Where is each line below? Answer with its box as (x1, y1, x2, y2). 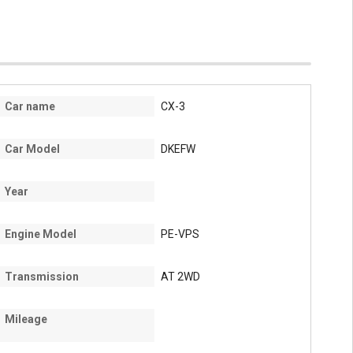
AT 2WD (161, 270, 200, 284)
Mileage (5, 313, 47, 326)
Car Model (5, 143, 60, 156)
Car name (5, 100, 55, 113)
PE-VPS (161, 228, 199, 241)
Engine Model (5, 228, 76, 241)
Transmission (5, 270, 79, 284)
